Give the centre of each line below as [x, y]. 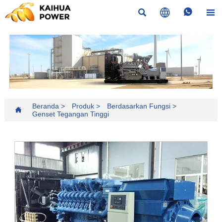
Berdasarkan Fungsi [139, 106]
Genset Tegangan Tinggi [70, 114]
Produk [83, 106]
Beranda [45, 106]
